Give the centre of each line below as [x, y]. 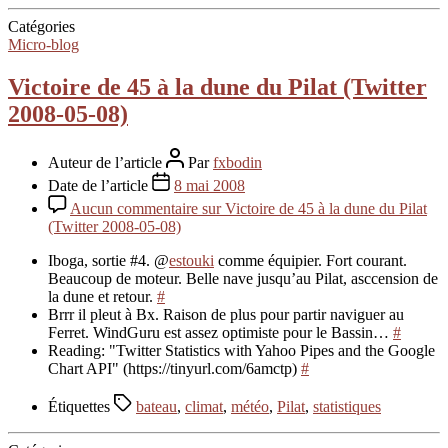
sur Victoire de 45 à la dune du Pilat [312, 208]
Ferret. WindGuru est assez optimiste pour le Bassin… [220, 332]
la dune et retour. [102, 296]
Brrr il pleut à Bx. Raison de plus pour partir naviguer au [226, 314]
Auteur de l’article [107, 162]
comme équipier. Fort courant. [310, 260]
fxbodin [237, 162]
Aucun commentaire [134, 208]
